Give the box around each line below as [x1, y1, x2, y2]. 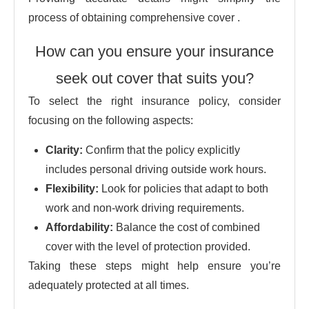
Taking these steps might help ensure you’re [28, 259, 281, 272]
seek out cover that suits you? [55, 69, 254, 87]
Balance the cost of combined [113, 221, 260, 233]
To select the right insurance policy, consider [28, 94, 281, 107]
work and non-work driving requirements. [46, 201, 244, 214]
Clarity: [46, 143, 83, 156]
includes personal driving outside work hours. [46, 163, 266, 175]
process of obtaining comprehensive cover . [28, 11, 240, 23]
